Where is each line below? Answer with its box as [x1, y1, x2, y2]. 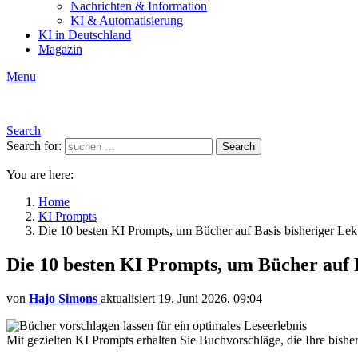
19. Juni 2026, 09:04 [158, 291, 262, 305]
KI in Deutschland [38, 28, 131, 42]
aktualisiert [101, 291, 158, 305]
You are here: [6, 168, 74, 181]
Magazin [38, 42, 82, 56]
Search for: [6, 139, 62, 153]
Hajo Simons [29, 291, 97, 305]
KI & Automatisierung [70, 14, 183, 27]
